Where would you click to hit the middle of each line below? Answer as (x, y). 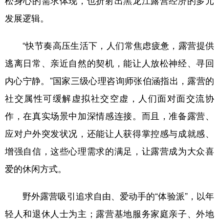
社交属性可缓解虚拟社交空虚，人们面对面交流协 (109, 98)
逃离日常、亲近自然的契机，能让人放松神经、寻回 (109, 63)
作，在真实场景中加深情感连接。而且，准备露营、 (109, 115)
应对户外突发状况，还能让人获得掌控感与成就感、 (109, 133)
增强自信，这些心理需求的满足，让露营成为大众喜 (109, 151)
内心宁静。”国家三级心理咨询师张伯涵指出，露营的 (109, 80)
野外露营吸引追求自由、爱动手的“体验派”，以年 (109, 196)
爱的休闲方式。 (36, 168)
